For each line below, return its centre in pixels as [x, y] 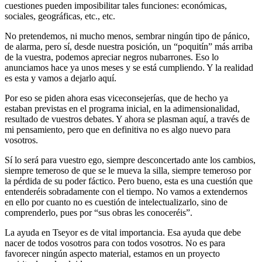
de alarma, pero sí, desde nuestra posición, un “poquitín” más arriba [129, 46]
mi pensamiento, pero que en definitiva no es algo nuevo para [118, 129]
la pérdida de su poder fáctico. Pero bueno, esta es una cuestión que [129, 181]
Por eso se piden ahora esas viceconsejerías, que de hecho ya [116, 98]
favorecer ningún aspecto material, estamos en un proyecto [112, 253]
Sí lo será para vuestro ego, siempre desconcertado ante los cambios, [130, 160]
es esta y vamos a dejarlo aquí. [61, 78]
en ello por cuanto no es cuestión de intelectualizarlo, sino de [116, 202]
